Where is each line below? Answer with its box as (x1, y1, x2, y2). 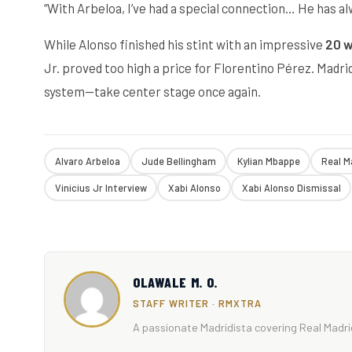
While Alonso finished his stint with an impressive (44, 36, 325, 53)
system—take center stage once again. (44, 83, 261, 100)
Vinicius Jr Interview (54, 181, 147, 193)
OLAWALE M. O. (133, 273, 218, 291)
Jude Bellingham (141, 155, 216, 167)
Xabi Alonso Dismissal (241, 181, 341, 193)
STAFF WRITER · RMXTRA (133, 298, 262, 310)
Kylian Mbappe (236, 155, 300, 167)
